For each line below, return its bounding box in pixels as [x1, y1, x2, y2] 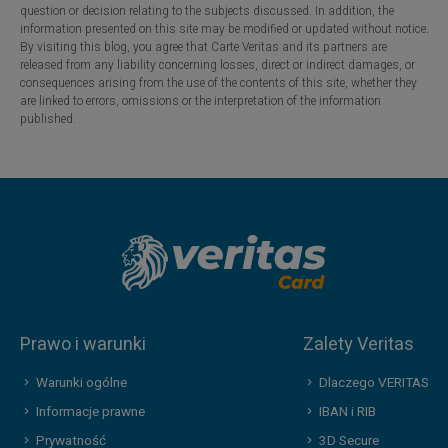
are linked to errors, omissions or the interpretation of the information [19, 92, 381, 111]
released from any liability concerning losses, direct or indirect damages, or [19, 56, 415, 75]
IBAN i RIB [318, 401, 376, 422]
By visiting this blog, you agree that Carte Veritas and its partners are [19, 38, 387, 57]
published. [19, 110, 76, 129]
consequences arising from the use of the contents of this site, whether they [19, 74, 417, 93]
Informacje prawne [35, 401, 145, 422]
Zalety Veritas [302, 331, 414, 359]
